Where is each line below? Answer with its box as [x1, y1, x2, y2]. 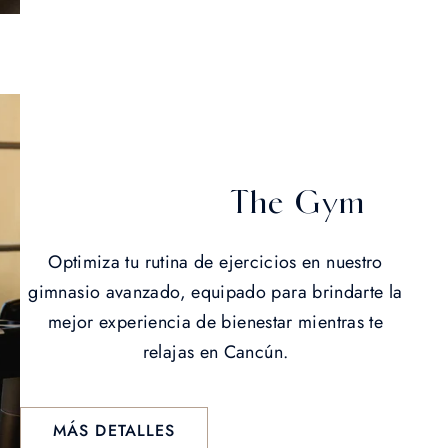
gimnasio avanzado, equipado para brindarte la [28, 278, 403, 305]
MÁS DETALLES [53, 418, 176, 442]
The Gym [229, 180, 366, 223]
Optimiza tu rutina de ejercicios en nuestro [48, 248, 383, 275]
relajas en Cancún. [142, 338, 289, 365]
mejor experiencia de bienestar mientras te [47, 308, 384, 335]
